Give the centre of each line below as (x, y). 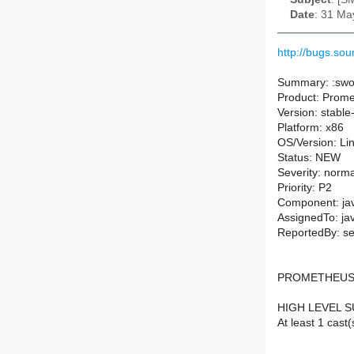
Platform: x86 (311, 128)
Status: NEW (309, 158)
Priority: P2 (305, 188)
